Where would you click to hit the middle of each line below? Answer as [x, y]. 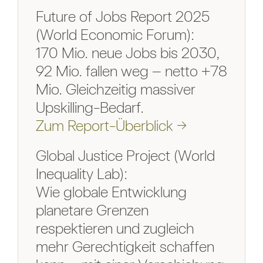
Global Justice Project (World [125, 156]
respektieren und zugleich [115, 228]
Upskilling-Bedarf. [90, 107]
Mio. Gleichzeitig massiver [115, 89]
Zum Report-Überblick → [111, 126]
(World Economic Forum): [115, 35]
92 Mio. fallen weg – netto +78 [131, 71]
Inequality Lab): [81, 174]
